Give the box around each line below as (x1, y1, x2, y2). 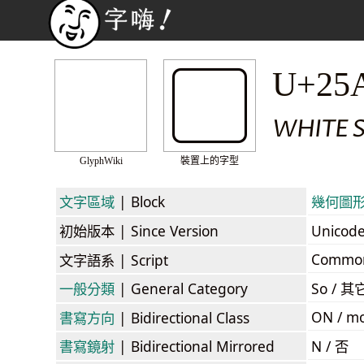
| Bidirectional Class (115, 307, 249, 327)
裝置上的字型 (180, 155, 239, 167)
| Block (115, 191, 165, 211)
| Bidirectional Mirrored (115, 336, 275, 356)
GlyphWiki (79, 155, 123, 167)
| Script (115, 249, 168, 270)
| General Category (115, 278, 248, 298)
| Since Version (115, 220, 219, 240)
